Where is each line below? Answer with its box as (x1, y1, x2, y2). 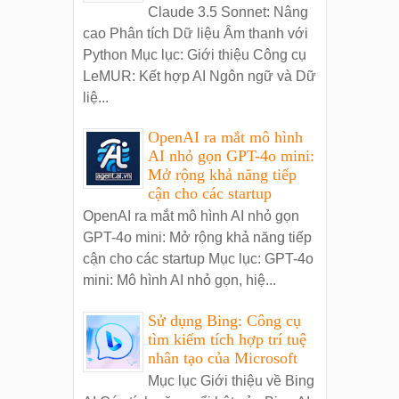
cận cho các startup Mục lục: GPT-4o (82, 251, 313, 267)
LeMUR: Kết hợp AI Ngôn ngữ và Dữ (82, 68, 316, 84)
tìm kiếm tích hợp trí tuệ (147, 330, 306, 348)
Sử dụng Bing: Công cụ (147, 311, 301, 330)
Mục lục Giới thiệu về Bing (147, 373, 314, 389)
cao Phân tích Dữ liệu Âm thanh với (82, 25, 308, 41)
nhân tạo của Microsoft (147, 348, 297, 367)
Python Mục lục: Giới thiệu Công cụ (82, 46, 306, 62)
